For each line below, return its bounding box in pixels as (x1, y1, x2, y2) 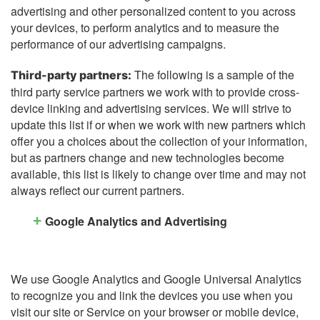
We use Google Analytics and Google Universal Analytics (11, 271, 301, 288)
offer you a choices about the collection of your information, (11, 133, 307, 150)
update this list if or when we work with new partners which (11, 116, 306, 134)
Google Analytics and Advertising (45, 213, 227, 230)
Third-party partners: (11, 68, 131, 83)
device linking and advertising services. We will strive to (11, 100, 291, 117)
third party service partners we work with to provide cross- (11, 84, 299, 101)
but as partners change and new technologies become (11, 149, 284, 166)
